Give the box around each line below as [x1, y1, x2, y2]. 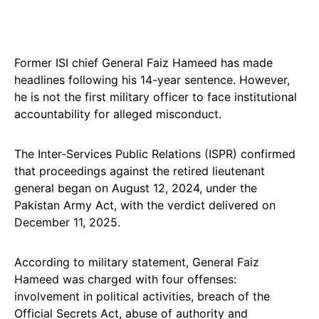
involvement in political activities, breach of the [14, 289, 270, 303]
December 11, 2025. [14, 215, 120, 229]
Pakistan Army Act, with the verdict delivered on [14, 198, 276, 212]
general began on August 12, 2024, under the [14, 181, 257, 195]
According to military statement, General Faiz [14, 255, 259, 269]
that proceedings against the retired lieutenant [14, 164, 265, 178]
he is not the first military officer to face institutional [14, 90, 297, 104]
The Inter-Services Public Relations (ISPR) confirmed [14, 147, 296, 161]
